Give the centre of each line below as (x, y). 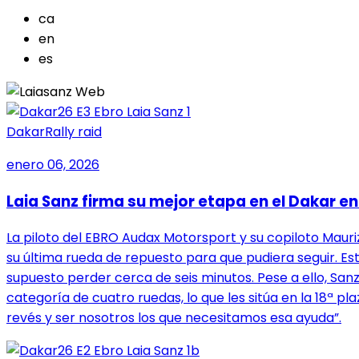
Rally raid (73, 131)
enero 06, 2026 (53, 164)
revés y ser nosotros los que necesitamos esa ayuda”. (174, 318)
